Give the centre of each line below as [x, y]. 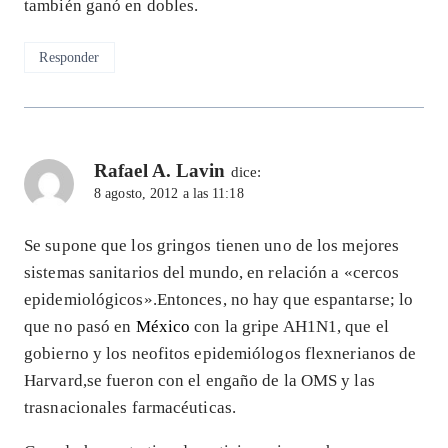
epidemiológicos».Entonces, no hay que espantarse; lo [219, 300]
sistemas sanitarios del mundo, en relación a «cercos [212, 273]
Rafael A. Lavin [160, 170]
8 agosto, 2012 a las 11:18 [169, 193]
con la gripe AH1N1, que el [291, 327]
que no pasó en [80, 327]
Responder [69, 57]
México [165, 327]
